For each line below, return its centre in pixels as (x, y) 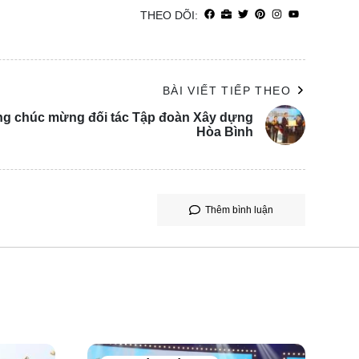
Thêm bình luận (239, 210)
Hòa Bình (225, 131)
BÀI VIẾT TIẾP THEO (226, 90)
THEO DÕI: (169, 15)
